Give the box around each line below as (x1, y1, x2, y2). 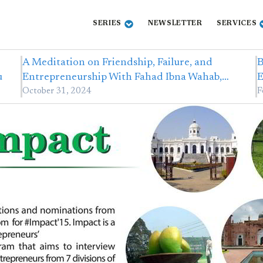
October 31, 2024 (22, 87, 92, 96)
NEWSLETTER (147, 20, 203, 28)
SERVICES (216, 20, 257, 28)
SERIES (92, 20, 122, 28)
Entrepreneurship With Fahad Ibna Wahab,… (22, 72, 229, 83)
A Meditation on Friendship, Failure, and (22, 58, 213, 68)
